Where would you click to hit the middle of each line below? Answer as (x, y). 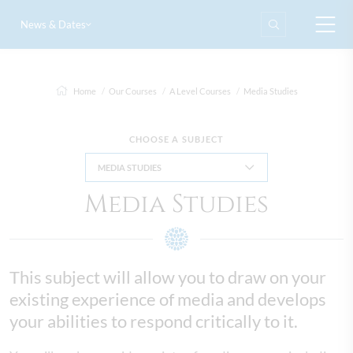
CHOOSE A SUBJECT (176, 139)
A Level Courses (200, 91)
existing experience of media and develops (168, 299)
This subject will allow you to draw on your (168, 277)
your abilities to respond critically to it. (154, 321)
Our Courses (133, 91)
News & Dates (53, 24)
